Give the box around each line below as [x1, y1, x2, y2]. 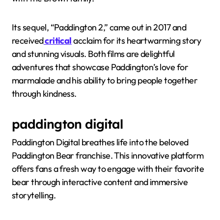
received [12, 35, 44, 47]
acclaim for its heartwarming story [71, 35, 201, 47]
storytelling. [12, 189, 55, 201]
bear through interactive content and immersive [12, 176, 188, 188]
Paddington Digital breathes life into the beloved [12, 136, 189, 148]
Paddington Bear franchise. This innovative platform [12, 149, 204, 161]
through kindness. [12, 88, 77, 100]
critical [43, 35, 72, 47]
